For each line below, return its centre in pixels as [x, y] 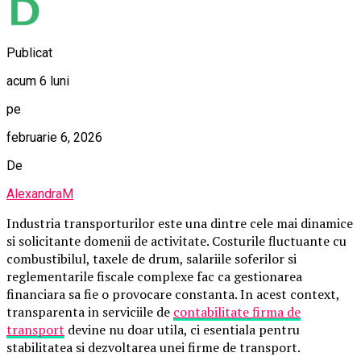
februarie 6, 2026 [54, 137]
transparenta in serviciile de [90, 311]
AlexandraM [40, 193]
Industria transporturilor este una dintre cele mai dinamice [180, 223]
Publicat [29, 52]
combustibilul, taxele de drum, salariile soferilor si [151, 258]
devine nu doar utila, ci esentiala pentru [182, 329]
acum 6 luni [38, 81]
